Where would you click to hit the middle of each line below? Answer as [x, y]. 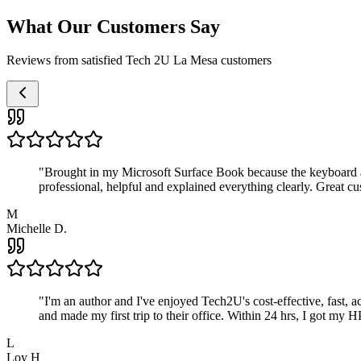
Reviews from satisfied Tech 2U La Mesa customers [139, 60]
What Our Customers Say [113, 26]
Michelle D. [37, 229]
